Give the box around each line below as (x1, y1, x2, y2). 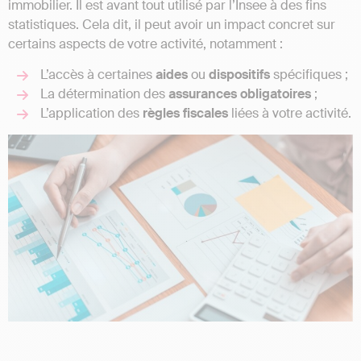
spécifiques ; (270, 66, 348, 84)
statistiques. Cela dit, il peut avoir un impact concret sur (8, 15, 335, 33)
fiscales (183, 105, 228, 122)
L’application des (40, 105, 143, 122)
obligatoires (240, 85, 311, 103)
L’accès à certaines (40, 66, 156, 84)
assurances (168, 85, 237, 103)
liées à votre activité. (228, 105, 351, 122)
